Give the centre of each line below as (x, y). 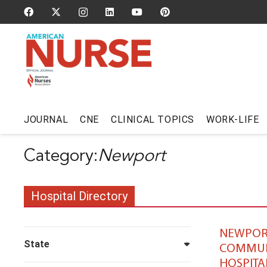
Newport (132, 156)
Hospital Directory (79, 196)
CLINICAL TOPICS (153, 119)
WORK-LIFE (233, 119)
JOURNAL (46, 119)
